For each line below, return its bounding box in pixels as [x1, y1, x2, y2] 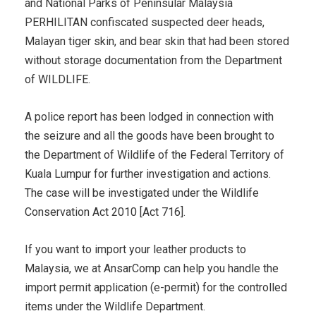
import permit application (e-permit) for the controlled [25, 280, 287, 294]
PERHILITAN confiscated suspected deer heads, [25, 15, 265, 29]
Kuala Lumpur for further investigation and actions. [25, 166, 271, 181]
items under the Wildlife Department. [25, 299, 205, 313]
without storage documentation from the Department [25, 53, 282, 67]
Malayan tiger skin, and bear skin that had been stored [25, 34, 289, 48]
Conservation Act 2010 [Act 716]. [25, 205, 186, 219]
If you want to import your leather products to [25, 242, 246, 256]
